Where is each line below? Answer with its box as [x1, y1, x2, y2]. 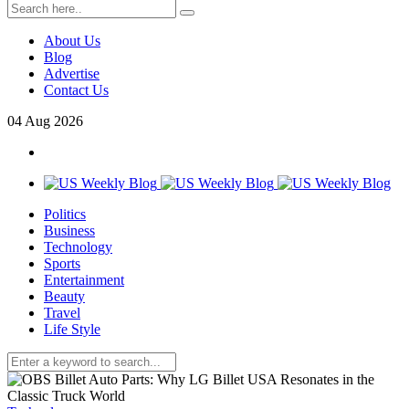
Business [44, 223, 95, 239]
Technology [44, 239, 112, 256]
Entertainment [44, 272, 124, 288]
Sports [44, 256, 80, 272]
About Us [44, 33, 100, 49]
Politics [44, 206, 86, 223]
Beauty [44, 288, 85, 305]
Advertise [44, 66, 100, 82]
